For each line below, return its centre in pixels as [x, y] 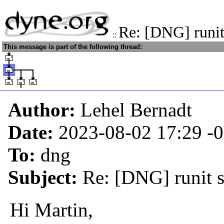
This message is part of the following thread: [73, 47]
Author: [44, 110]
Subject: [45, 177]
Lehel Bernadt [136, 110]
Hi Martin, [51, 210]
